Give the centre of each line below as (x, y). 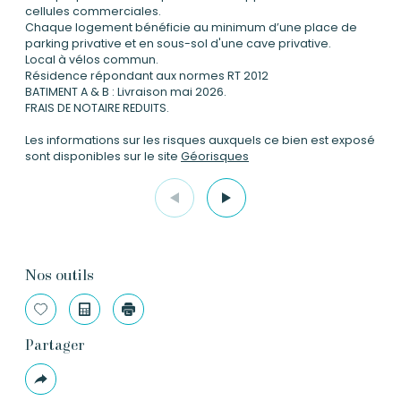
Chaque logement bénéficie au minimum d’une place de (191, 28)
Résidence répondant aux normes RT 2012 (147, 76)
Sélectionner (80, 315)
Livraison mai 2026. (172, 92)
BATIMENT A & (64, 92)
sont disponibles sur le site (103, 157)
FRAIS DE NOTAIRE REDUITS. (97, 108)
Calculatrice (124, 315)
